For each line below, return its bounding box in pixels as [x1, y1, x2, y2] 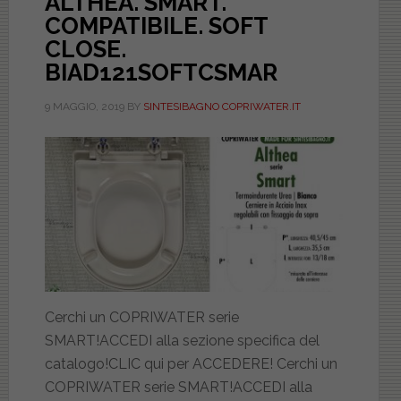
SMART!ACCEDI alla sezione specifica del [44, 331, 320, 349]
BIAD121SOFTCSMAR [44, 59, 277, 87]
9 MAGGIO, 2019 [44, 100, 124, 114]
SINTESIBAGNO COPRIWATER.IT [142, 100, 301, 114]
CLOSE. [44, 36, 126, 64]
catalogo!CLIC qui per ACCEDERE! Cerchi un [44, 354, 337, 372]
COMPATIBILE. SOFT [44, 13, 268, 40]
